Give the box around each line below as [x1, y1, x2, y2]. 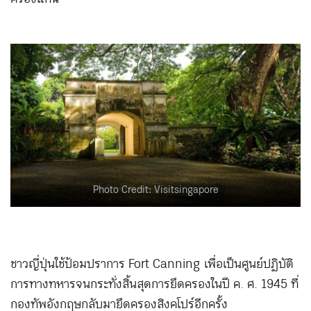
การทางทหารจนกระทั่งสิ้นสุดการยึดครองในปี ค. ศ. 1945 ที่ [10, 273, 299, 296]
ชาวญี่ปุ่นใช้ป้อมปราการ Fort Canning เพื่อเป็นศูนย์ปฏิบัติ [10, 253, 294, 276]
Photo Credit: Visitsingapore [92, 181, 219, 200]
